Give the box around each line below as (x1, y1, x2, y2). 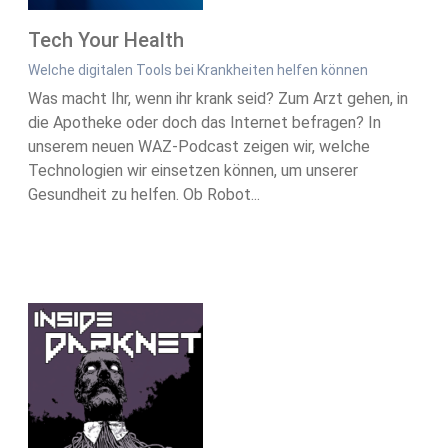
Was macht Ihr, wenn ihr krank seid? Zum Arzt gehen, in (28, 89, 408, 109)
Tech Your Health (28, 28, 184, 53)
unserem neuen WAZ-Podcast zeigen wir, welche (28, 137, 370, 157)
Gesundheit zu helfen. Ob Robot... (28, 185, 260, 205)
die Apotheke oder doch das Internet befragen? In (28, 113, 381, 133)
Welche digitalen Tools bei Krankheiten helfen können (28, 62, 368, 79)
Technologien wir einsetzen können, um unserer (28, 161, 358, 181)
